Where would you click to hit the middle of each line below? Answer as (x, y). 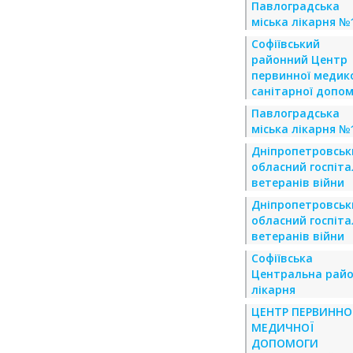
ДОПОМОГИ (285, 343)
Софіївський (286, 44)
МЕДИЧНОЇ (282, 327)
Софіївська (282, 258)
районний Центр (299, 59)
